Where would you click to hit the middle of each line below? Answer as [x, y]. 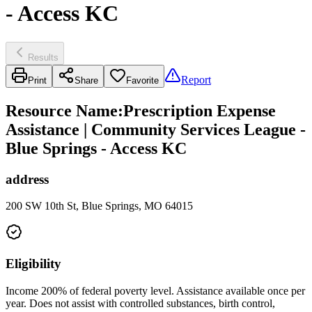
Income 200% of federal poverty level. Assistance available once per [155, 290]
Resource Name [62, 110]
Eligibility [33, 264]
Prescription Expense [200, 110]
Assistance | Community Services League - [156, 129]
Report [196, 79]
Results [43, 57]
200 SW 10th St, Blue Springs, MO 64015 [99, 206]
